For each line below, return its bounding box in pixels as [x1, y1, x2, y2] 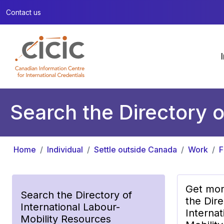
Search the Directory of [20, 188, 132, 201]
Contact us [6, 8, 41, 16]
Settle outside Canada [94, 144, 177, 154]
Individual [47, 144, 83, 154]
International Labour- [20, 200, 120, 213]
